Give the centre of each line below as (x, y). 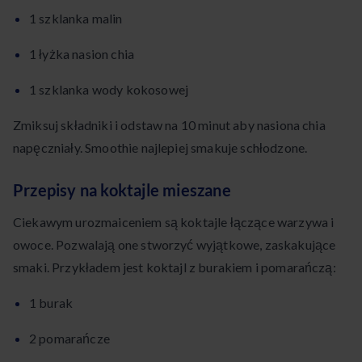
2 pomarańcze (69, 339)
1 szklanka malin (76, 19)
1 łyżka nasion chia (82, 54)
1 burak (51, 303)
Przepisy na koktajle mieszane (122, 190)
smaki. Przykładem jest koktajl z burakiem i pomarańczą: (175, 267)
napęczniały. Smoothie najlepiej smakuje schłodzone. (160, 148)
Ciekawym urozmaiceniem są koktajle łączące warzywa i (174, 222)
